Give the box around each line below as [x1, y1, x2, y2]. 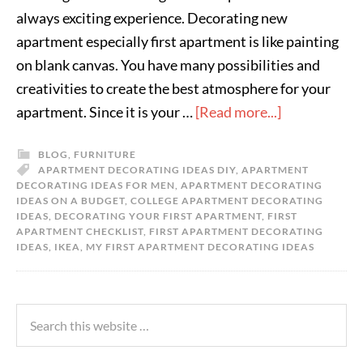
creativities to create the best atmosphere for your [16, 79, 331, 97]
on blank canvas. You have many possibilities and [16, 56, 320, 74]
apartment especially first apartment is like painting [16, 32, 339, 50]
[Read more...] [195, 103, 281, 121]
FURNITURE [74, 148, 136, 160]
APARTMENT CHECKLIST [16, 225, 143, 237]
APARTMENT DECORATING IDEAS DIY [38, 164, 236, 176]
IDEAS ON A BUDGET [16, 194, 125, 207]
